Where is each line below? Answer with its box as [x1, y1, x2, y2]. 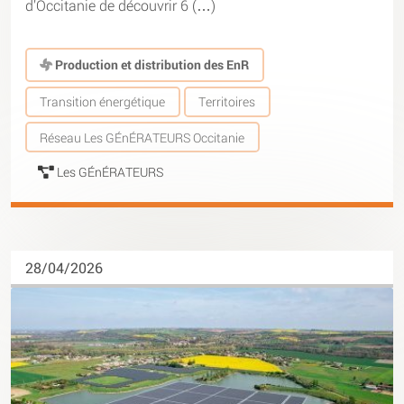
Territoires [198, 93, 256, 111]
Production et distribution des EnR [52, 55, 250, 73]
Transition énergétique [40, 93, 166, 111]
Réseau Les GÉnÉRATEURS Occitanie [40, 128, 245, 146]
